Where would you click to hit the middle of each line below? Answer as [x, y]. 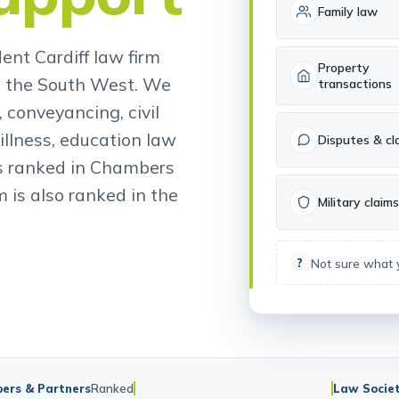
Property [343, 93]
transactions [354, 109]
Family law [347, 37]
